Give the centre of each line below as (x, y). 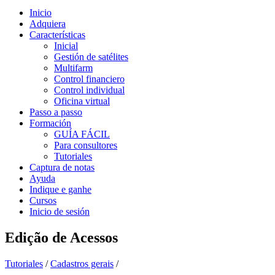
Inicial (66, 46)
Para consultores (86, 145)
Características (57, 35)
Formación (50, 123)
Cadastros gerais (82, 263)
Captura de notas (62, 167)
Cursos (43, 200)
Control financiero (89, 79)
